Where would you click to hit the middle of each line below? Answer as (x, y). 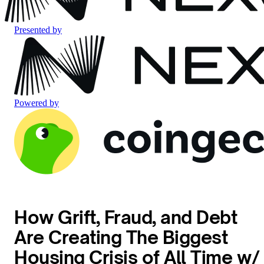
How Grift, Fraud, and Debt (126, 217)
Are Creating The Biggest (121, 237)
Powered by (37, 103)
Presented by (38, 30)
